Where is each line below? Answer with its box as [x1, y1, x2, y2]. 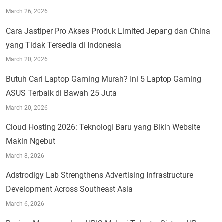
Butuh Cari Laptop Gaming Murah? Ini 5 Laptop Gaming [6, 74, 201, 84]
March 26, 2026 [6, 7, 48, 15]
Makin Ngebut [6, 136, 55, 146]
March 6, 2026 [6, 200, 44, 207]
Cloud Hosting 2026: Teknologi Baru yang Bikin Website [6, 122, 200, 132]
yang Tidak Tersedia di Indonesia [6, 40, 121, 50]
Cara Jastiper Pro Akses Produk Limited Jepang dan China [6, 26, 210, 36]
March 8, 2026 [6, 152, 44, 159]
